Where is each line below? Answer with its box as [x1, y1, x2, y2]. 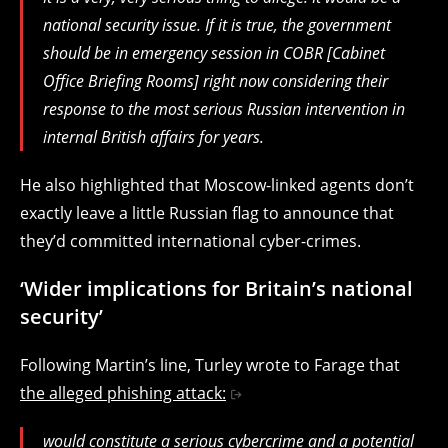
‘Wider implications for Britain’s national [20, 274, 413, 302]
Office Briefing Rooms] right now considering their [43, 69, 388, 92]
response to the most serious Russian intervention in [43, 97, 405, 120]
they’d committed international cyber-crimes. [20, 229, 361, 252]
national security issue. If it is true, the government [43, 13, 391, 36]
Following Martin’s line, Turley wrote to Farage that [20, 353, 400, 376]
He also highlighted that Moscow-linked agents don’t [20, 173, 414, 196]
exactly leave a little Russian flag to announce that [20, 201, 394, 224]
